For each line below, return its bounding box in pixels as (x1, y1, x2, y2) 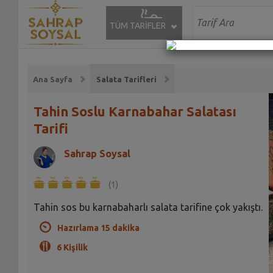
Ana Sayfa (33, 75, 73, 84)
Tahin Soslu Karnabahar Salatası (33, 103, 236, 119)
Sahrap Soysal (63, 147, 130, 159)
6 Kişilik (56, 242, 88, 252)
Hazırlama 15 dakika (57, 222, 140, 233)
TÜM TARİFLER (109, 21, 166, 30)
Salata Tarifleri (96, 75, 157, 84)
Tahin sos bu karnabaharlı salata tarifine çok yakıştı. (33, 201, 263, 213)
